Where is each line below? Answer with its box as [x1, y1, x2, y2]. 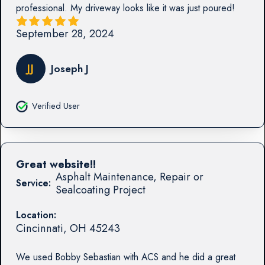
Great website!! [15, 156, 96, 172]
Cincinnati [15, 219, 63, 236]
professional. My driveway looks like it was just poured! [15, 1, 235, 15]
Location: [15, 208, 56, 222]
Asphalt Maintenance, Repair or [55, 168, 203, 185]
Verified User [31, 100, 80, 112]
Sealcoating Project [55, 181, 146, 198]
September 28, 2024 [15, 25, 114, 42]
